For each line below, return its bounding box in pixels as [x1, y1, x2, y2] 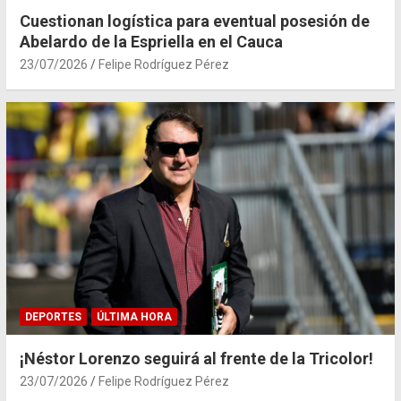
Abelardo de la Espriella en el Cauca [20, 32, 283, 51]
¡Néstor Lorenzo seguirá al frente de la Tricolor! [20, 349, 373, 369]
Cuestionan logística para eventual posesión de [20, 12, 370, 30]
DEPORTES [25, 311, 81, 324]
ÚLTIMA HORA [97, 311, 172, 324]
